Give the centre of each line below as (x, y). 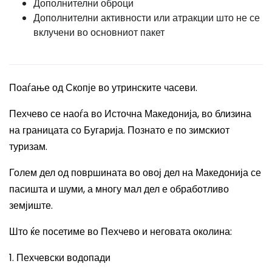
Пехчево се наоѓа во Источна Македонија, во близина (130, 114)
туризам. (28, 147)
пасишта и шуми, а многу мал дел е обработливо (119, 189)
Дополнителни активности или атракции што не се (147, 18)
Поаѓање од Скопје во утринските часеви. (103, 88)
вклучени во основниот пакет (99, 32)
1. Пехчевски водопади (60, 258)
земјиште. (31, 206)
